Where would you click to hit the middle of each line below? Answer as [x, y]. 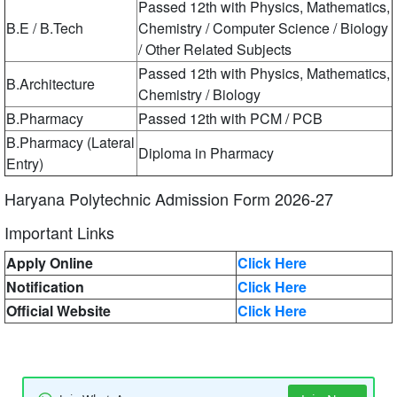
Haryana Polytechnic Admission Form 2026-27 [169, 198]
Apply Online [50, 262]
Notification [45, 286]
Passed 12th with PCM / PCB [230, 118]
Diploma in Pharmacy [206, 152]
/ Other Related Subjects [215, 49]
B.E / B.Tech [45, 27]
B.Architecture [51, 83]
